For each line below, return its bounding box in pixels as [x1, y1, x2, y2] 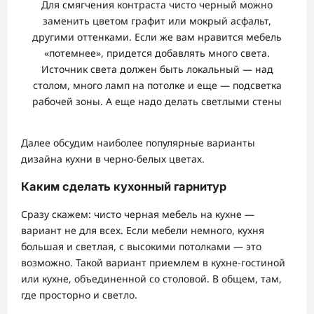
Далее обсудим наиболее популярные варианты [21, 135, 255, 149]
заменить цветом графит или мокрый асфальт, [43, 14, 271, 28]
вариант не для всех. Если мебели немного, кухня [21, 224, 264, 238]
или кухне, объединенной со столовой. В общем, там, [21, 272, 282, 286]
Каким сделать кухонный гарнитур [21, 179, 226, 193]
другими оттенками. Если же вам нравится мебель [32, 30, 282, 44]
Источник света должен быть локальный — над [41, 62, 273, 76]
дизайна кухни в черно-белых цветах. [21, 151, 205, 165]
